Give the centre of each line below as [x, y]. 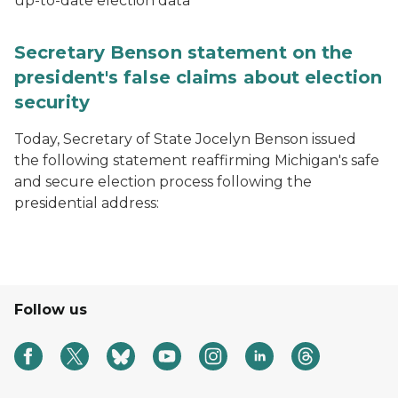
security [52, 102]
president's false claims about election [198, 77]
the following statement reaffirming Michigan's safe [197, 160]
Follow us [51, 310]
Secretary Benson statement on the [184, 52]
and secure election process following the [163, 182]
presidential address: [87, 203]
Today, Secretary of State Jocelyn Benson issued [185, 139]
